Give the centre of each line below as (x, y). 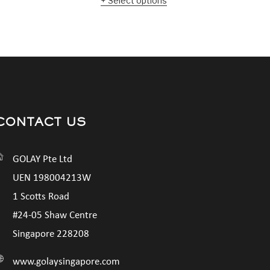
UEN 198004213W (52, 178)
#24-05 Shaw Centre (55, 215)
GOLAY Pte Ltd (42, 159)
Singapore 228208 (51, 234)
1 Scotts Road (41, 196)
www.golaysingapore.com (66, 262)
